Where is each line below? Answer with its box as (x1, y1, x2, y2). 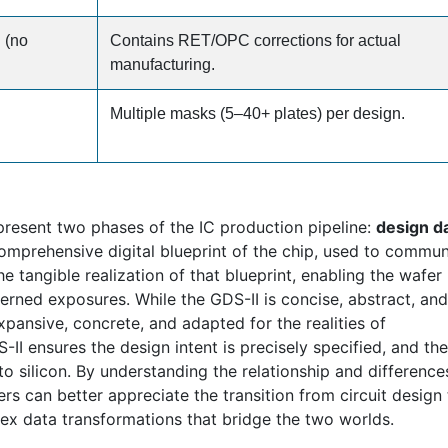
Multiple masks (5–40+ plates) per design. (110, 105, 405, 122)
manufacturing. (110, 56, 215, 73)
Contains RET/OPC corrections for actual (110, 32, 401, 49)
